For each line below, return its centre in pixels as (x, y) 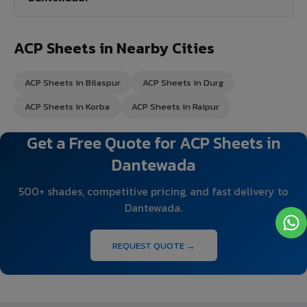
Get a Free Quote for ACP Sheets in (153, 143)
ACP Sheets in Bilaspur (73, 82)
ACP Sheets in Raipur (175, 106)
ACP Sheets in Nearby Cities (114, 48)
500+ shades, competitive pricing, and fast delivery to (153, 191)
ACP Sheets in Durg (183, 82)
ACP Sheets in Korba (67, 106)
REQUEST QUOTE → (153, 245)
